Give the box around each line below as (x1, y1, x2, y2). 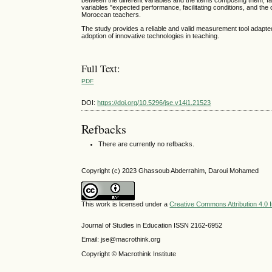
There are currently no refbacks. (98, 140, 195, 148)
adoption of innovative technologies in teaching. (81, 32, 220, 40)
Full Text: (81, 61, 121, 76)
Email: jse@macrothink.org (81, 236, 161, 243)
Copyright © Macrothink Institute (81, 250, 178, 257)
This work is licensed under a (81, 200, 170, 208)
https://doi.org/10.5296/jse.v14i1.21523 (97, 99, 211, 107)
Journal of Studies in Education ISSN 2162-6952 (81, 222, 223, 229)
